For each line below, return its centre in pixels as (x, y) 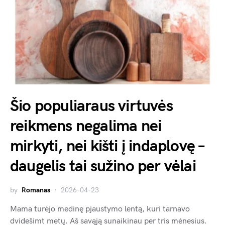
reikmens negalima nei (86, 127)
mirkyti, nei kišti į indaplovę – (107, 147)
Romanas (36, 190)
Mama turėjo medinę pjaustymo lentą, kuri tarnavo (100, 209)
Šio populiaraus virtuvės (91, 106)
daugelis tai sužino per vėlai (103, 167)
